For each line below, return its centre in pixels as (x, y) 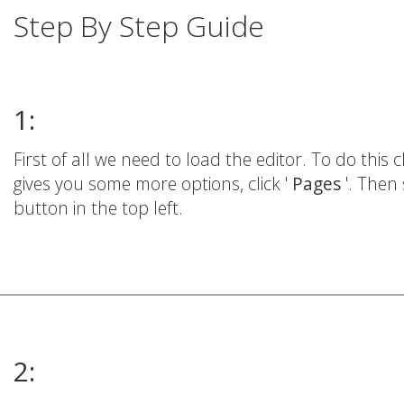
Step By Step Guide (139, 26)
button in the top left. (98, 207)
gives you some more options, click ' (153, 183)
